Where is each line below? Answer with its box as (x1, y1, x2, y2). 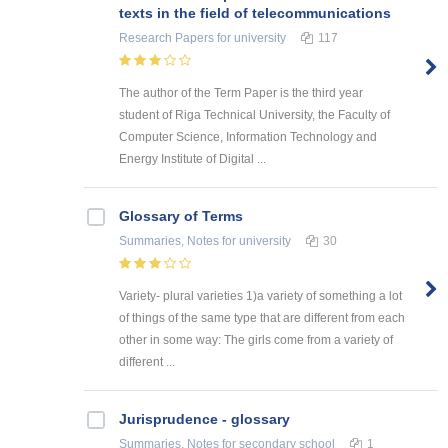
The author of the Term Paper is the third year (119, 85, 363, 100)
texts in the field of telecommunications (119, 4, 391, 21)
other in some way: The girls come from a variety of (119, 332, 393, 347)
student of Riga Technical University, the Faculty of (119, 107, 390, 122)
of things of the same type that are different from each (119, 310, 405, 325)
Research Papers (119, 30, 214, 45)
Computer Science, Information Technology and (119, 129, 377, 144)
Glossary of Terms (119, 207, 243, 224)
